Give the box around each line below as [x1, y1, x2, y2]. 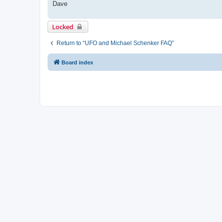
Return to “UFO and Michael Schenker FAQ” [56, 39, 174, 47]
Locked [52, 22, 73, 31]
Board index [61, 59, 93, 65]
